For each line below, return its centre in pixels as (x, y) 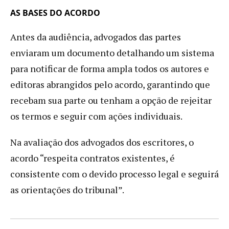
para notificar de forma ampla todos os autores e (110, 68)
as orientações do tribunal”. (67, 189)
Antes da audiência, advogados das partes (96, 37)
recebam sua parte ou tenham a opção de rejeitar (111, 100)
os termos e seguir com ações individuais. (96, 116)
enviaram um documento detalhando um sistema (112, 52)
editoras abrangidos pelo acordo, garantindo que (110, 84)
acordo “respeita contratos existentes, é (93, 158)
